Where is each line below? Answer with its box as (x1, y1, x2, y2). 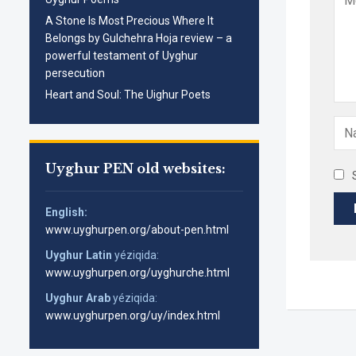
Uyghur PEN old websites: (45, 161, 226, 177)
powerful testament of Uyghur (45, 49, 198, 63)
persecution (45, 67, 105, 80)
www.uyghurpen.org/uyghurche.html (45, 266, 230, 280)
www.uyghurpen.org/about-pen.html (45, 223, 229, 237)
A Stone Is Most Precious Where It (45, 14, 214, 28)
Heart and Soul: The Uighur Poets (45, 88, 211, 102)
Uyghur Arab (45, 292, 110, 305)
